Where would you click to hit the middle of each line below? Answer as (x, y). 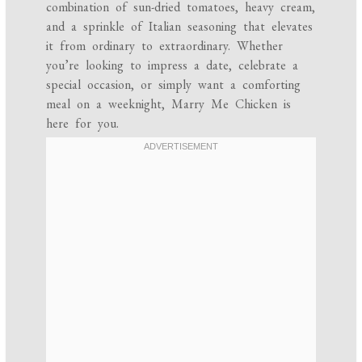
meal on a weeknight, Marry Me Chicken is (169, 104)
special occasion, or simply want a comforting (174, 85)
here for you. (83, 124)
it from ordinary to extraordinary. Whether (165, 46)
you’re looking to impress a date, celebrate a (173, 65)
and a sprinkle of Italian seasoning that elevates (180, 27)
